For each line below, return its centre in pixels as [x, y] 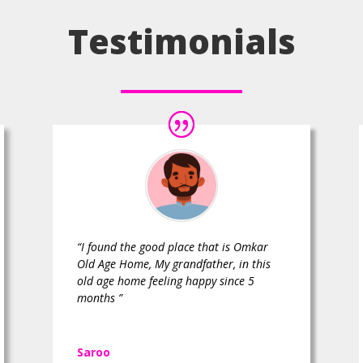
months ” [99, 298]
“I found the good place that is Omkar [172, 247]
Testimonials [181, 41]
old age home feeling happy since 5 [165, 281]
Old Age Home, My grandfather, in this [173, 264]
